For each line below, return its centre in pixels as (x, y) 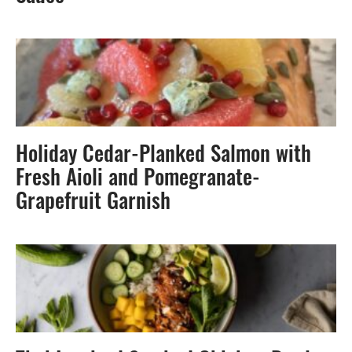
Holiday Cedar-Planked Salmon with (163, 156)
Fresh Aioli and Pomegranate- (138, 180)
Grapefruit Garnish (93, 203)
